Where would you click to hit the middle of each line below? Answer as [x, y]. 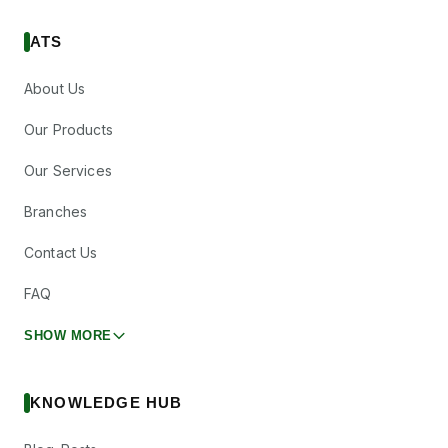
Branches [56, 211]
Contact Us [61, 252]
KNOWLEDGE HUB [106, 402]
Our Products [68, 129]
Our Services [68, 170]
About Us [55, 88]
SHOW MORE [68, 335]
